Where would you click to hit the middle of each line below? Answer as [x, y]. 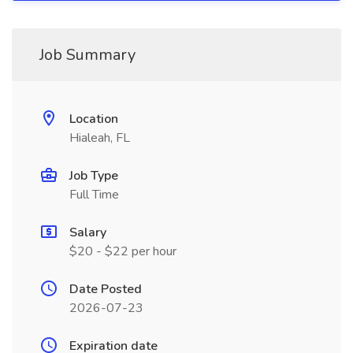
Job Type [94, 176]
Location [94, 119]
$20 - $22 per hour [123, 251]
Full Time [94, 195]
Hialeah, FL [100, 138]
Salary [88, 232]
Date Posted [106, 289]
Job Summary [87, 55]
